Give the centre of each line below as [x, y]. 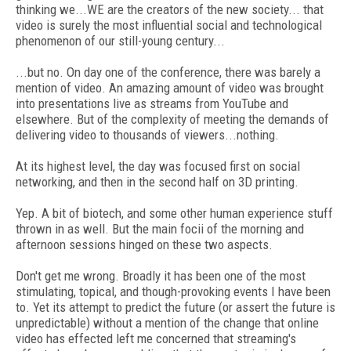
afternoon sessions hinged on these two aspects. [144, 244]
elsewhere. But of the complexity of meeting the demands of [172, 119]
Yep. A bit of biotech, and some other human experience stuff [174, 213]
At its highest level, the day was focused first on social [158, 166]
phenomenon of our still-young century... [120, 41]
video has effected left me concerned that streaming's [156, 338]
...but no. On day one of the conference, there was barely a [168, 72]
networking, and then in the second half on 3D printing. [157, 182]
